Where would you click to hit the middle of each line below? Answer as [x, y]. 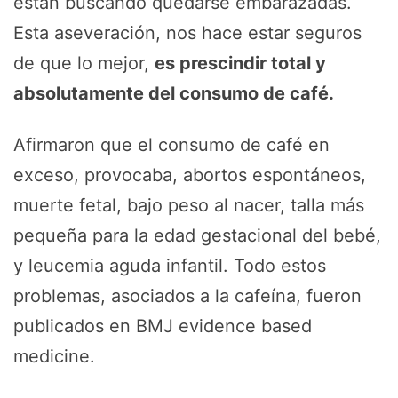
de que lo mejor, [84, 63]
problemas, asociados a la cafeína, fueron [187, 296]
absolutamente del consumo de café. [174, 93]
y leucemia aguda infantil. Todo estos [170, 266]
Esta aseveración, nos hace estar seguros [187, 33]
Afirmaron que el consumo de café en [171, 145]
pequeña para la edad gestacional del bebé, [197, 235]
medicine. [54, 356]
